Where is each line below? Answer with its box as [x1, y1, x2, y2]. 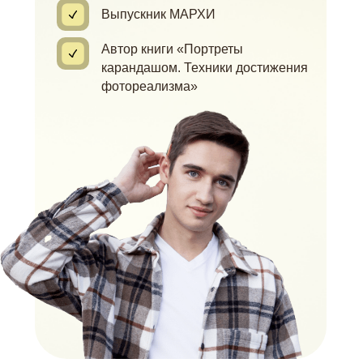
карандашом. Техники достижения [101, 61, 308, 75]
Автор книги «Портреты [101, 42, 243, 56]
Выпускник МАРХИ [101, 7, 216, 21]
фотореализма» [101, 79, 198, 93]
